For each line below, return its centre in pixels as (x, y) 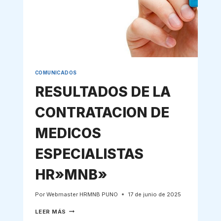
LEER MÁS (51, 211)
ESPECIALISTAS (89, 154)
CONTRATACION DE (102, 112)
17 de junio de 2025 (154, 194)
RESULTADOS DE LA (103, 92)
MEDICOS (68, 133)
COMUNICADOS (56, 73)
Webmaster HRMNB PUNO (82, 194)
